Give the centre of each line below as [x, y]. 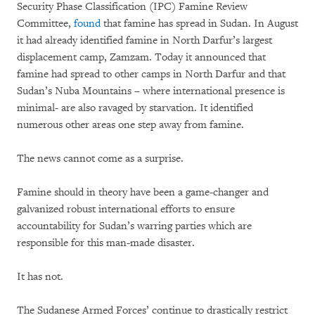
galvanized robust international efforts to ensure [126, 210]
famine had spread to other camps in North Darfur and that [151, 75]
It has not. [40, 277]
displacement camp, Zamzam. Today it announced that [141, 58]
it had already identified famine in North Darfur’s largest [144, 41]
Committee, [45, 24]
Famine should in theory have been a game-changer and [143, 193]
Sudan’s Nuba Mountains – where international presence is [151, 91]
